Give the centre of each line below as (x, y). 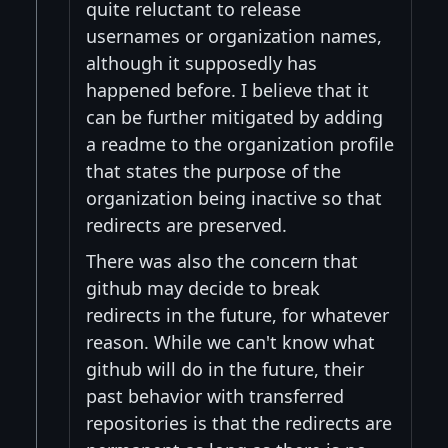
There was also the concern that (222, 260)
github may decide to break (203, 287)
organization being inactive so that (234, 197)
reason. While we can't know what (230, 341)
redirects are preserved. (186, 224)
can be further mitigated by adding (234, 116)
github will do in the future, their (225, 368)
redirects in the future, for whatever (237, 314)
